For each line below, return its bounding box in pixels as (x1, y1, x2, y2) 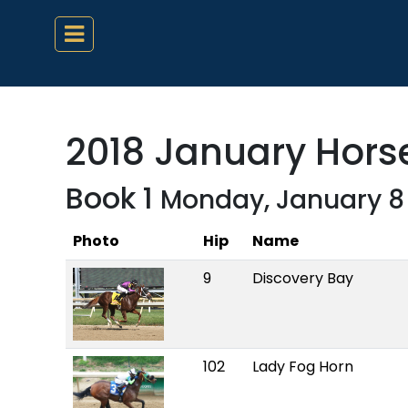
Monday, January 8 (160, 182, 404, 218)
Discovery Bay (252, 268, 353, 289)
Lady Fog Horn (252, 356, 353, 377)
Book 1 (66, 178, 160, 219)
